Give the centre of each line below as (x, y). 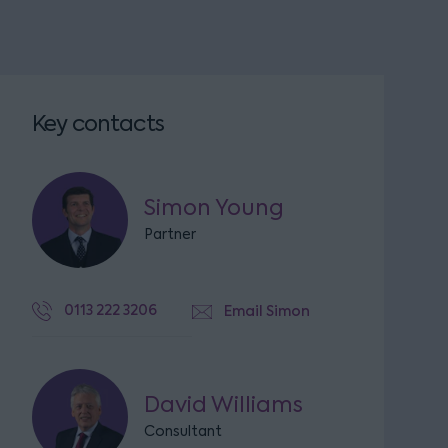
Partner (170, 234)
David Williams (223, 404)
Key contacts (98, 123)
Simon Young (214, 207)
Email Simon (267, 311)
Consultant (183, 431)
